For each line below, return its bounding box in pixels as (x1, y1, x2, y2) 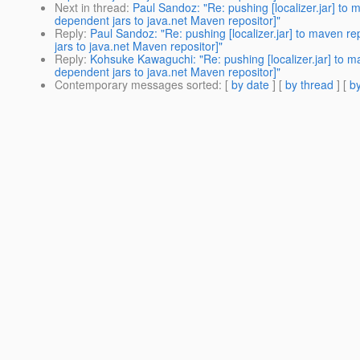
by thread (285, 76, 333, 93)
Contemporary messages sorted (55, 76, 219, 93)
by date (231, 76, 269, 93)
